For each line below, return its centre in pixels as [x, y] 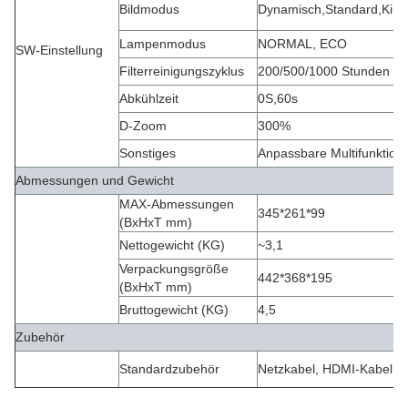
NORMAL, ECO [302, 44]
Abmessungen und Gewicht [95, 180]
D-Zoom [143, 126]
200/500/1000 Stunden [324, 71]
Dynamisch [290, 9]
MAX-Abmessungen [177, 204]
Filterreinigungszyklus [182, 71]
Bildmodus [149, 9]
